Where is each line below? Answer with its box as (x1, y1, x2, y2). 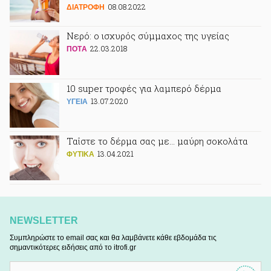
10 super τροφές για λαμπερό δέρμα (67, 82, 221, 94)
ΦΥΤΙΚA (67, 150, 94, 158)
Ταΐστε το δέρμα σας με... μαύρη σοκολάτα (67, 135, 248, 147)
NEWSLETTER (10, 215, 78, 226)
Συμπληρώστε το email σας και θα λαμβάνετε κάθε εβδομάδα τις (10, 233, 217, 242)
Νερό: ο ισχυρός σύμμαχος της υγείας (67, 30, 229, 42)
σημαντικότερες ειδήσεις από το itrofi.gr (10, 243, 136, 252)
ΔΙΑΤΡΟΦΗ (67, 3, 105, 11)
